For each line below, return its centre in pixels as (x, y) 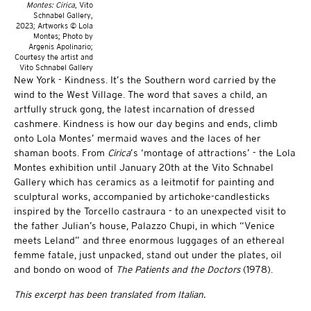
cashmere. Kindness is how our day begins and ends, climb (146, 123)
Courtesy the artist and (54, 57)
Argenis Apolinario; (61, 46)
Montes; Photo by (64, 36)
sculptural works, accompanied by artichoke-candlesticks (142, 196)
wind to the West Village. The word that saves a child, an (141, 94)
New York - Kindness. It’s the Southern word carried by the (145, 79)
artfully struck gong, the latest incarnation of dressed (134, 109)
